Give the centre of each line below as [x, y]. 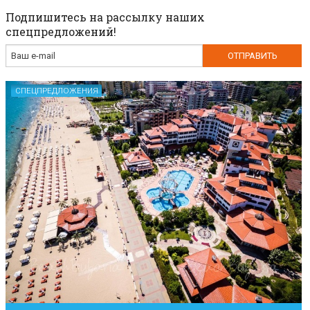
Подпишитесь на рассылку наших [105, 17]
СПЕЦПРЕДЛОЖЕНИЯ [56, 91]
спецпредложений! [61, 32]
